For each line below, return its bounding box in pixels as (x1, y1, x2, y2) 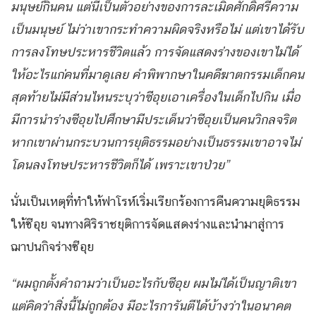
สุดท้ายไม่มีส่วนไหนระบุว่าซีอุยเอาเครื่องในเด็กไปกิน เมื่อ (11, 90, 300, 105)
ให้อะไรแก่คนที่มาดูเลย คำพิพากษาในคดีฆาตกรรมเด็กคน (11, 67, 304, 83)
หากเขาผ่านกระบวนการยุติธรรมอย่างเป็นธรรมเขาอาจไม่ (11, 135, 300, 150)
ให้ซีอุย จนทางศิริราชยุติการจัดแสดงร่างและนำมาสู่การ (11, 217, 284, 232)
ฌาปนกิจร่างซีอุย (11, 239, 94, 255)
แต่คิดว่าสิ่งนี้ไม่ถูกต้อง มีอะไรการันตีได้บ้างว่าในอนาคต (11, 298, 291, 314)
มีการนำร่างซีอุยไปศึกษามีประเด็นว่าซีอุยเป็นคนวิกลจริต (11, 112, 296, 128)
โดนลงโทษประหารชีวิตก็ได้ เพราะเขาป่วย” (11, 157, 232, 173)
